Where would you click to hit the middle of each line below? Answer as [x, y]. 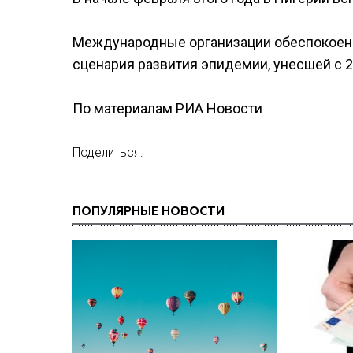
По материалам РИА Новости [167, 108]
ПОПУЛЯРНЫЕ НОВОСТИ [149, 212]
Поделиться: [108, 152]
